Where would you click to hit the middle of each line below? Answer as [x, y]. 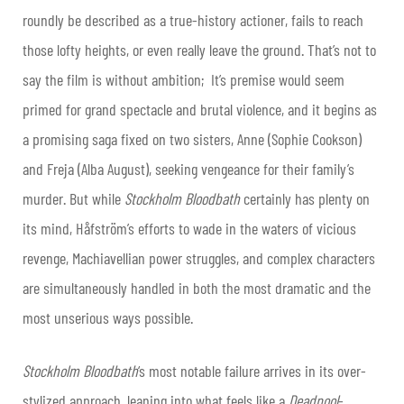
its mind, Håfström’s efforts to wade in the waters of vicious [189, 229]
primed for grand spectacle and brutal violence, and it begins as [200, 110]
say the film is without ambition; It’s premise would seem [184, 80]
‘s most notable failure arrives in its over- [252, 371]
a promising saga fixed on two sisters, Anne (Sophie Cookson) [192, 139]
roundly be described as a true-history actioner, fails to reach [193, 20]
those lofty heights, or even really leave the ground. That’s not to [199, 50]
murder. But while [73, 199]
